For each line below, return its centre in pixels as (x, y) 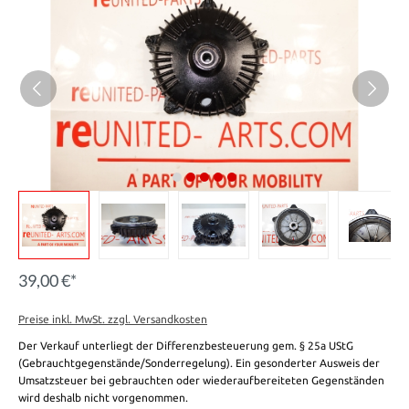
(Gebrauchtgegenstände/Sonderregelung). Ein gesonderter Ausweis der (199, 363)
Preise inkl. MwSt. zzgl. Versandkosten (113, 320)
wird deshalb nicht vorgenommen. (103, 398)
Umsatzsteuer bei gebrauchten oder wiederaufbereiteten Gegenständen (201, 381)
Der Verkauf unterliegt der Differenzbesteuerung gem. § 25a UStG (186, 346)
